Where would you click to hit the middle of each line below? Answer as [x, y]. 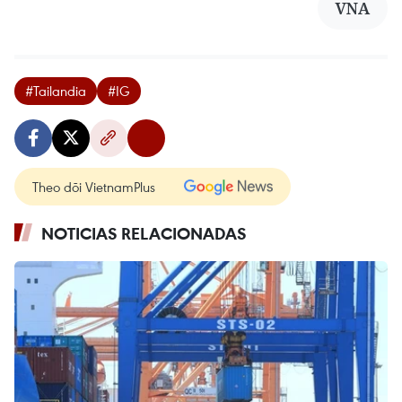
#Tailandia [56, 91]
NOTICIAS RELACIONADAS [144, 234]
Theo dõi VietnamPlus [94, 187]
